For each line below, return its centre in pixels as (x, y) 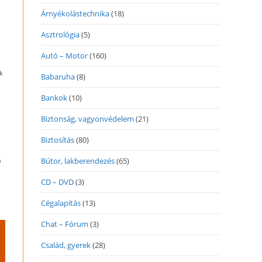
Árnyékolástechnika (75, 13)
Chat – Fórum (65, 224)
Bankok (54, 98)
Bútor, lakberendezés (78, 161)
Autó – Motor (64, 56)
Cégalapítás (61, 203)
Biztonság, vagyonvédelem (87, 119)
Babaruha (58, 77)
